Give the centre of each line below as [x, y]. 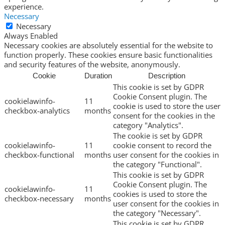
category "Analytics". [148, 125]
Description [167, 76]
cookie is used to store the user [167, 106]
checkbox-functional [39, 155]
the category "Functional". [157, 164]
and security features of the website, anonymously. [92, 65]
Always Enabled [31, 36]
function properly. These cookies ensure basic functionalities [108, 55]
